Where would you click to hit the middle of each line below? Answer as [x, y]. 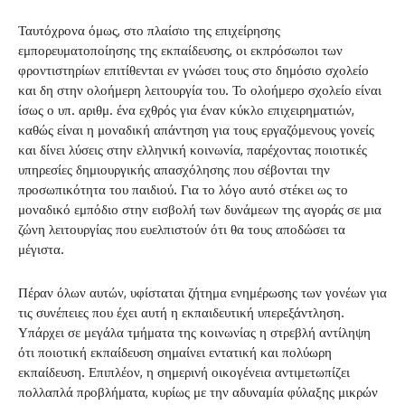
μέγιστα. [41, 250]
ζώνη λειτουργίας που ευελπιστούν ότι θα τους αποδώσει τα [182, 230]
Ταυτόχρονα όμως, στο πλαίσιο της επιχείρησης [149, 31]
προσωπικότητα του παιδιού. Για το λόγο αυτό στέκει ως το [183, 190]
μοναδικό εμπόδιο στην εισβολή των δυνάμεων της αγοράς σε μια [200, 210]
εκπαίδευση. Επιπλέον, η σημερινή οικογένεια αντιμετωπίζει [184, 372]
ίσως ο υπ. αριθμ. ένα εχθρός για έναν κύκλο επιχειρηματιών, [186, 110]
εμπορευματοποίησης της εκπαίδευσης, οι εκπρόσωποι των [180, 51]
